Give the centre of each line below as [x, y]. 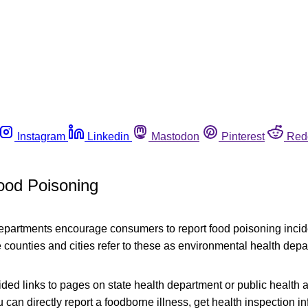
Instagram [41, 136]
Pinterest [243, 136]
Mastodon [175, 136]
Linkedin [108, 136]
